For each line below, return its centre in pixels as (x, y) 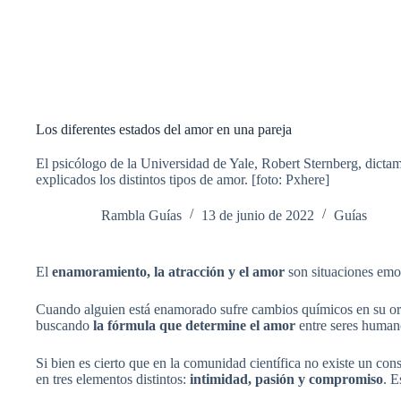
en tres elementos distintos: (113, 379)
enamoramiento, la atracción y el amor (168, 271)
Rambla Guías (141, 215)
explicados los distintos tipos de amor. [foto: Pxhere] (183, 179)
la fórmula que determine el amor (194, 325)
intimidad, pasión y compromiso (286, 379)
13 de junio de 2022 (258, 215)
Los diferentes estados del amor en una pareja (164, 129)
